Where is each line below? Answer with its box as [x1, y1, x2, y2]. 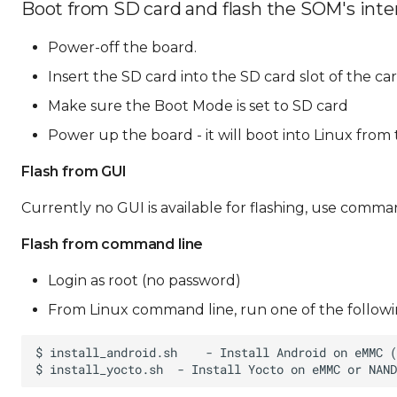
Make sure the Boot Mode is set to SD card [48, 97, 348, 114]
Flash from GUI [21, 163, 127, 180]
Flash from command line [21, 236, 204, 253]
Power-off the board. [48, 39, 197, 56]
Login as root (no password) [48, 272, 241, 289]
